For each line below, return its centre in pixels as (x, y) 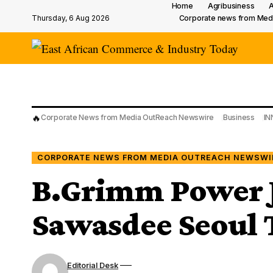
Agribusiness (231, 6)
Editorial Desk (93, 265)
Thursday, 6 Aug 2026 (71, 18)
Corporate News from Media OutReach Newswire (128, 117)
